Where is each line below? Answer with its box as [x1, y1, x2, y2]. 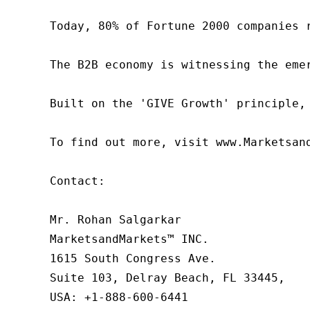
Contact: [50, 174, 105, 188]
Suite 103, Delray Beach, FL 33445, [50, 271, 285, 284]
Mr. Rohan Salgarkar [50, 213, 181, 226]
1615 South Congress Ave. [50, 252, 216, 265]
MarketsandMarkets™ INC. [50, 232, 209, 246]
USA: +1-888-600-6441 [50, 291, 188, 304]
